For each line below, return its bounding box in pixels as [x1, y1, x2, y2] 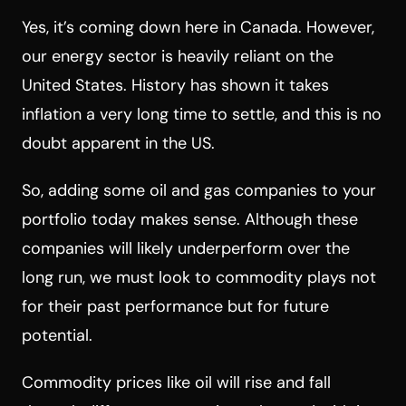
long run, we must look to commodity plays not [22, 266, 376, 288]
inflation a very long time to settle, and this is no [22, 102, 382, 125]
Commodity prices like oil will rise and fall [22, 371, 331, 393]
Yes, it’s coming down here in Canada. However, [22, 15, 374, 38]
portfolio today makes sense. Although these [22, 208, 358, 230]
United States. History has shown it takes [22, 73, 329, 96]
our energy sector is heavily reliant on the [22, 44, 333, 67]
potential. [22, 324, 92, 346]
